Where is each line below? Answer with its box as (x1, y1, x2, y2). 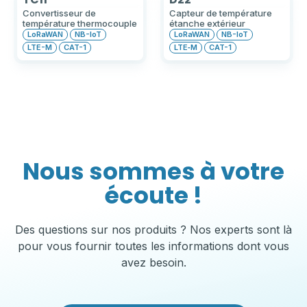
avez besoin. (121, 255, 186, 269)
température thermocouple (23, 17, 137, 29)
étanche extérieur (169, 17, 245, 29)
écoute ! (105, 178, 202, 212)
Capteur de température (169, 7, 272, 19)
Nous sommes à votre (23, 154, 284, 188)
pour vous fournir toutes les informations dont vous (18, 238, 289, 253)
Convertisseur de (23, 7, 96, 19)
